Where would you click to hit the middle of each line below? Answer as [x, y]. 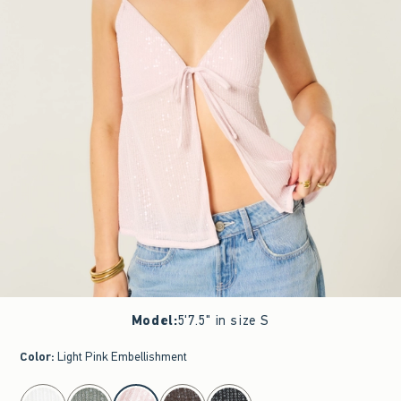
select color [45, 391]
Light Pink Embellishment [123, 357]
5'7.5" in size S [224, 320]
